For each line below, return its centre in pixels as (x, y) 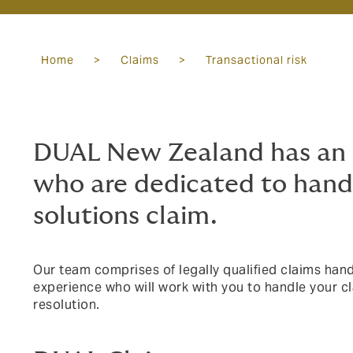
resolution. (67, 305)
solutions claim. (125, 216)
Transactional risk (256, 60)
